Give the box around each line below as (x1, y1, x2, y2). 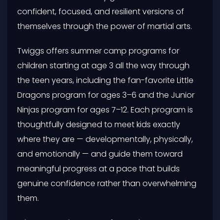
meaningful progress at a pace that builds (17, 163, 180, 174)
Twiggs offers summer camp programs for (17, 45, 179, 56)
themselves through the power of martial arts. (17, 20, 192, 32)
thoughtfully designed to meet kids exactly (17, 118, 180, 130)
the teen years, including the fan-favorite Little (17, 74, 193, 86)
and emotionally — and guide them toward (17, 148, 183, 160)
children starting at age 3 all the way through (17, 59, 190, 71)
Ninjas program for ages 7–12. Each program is (17, 104, 193, 115)
